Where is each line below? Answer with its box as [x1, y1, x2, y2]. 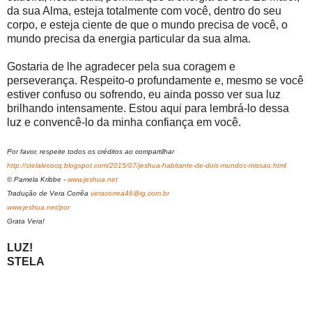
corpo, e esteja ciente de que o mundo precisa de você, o [7, 19, 288, 31]
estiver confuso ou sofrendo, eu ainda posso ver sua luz [7, 88, 281, 101]
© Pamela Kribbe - [7, 175, 68, 184]
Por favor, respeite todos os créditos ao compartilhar [7, 148, 174, 156]
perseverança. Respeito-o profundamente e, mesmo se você [7, 75, 304, 87]
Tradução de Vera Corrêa [7, 189, 91, 198]
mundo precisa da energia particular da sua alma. [7, 33, 251, 45]
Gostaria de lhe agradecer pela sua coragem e [7, 61, 235, 73]
